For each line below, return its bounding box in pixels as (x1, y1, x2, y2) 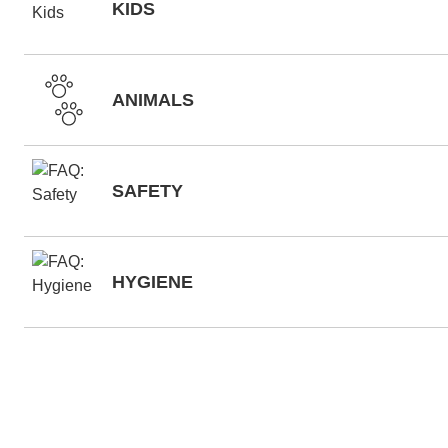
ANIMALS (112, 90, 194, 110)
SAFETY (112, 181, 183, 201)
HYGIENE (112, 272, 193, 292)
